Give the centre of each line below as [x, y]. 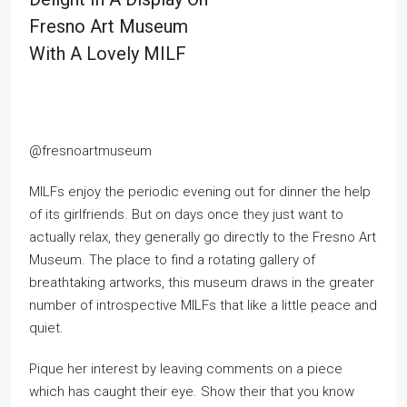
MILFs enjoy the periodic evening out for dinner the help [200, 192]
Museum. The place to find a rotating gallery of [172, 260]
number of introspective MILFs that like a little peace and [203, 305]
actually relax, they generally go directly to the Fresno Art [203, 237]
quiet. [46, 328]
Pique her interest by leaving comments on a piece [186, 369]
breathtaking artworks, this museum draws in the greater [202, 283]
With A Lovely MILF [108, 54]
